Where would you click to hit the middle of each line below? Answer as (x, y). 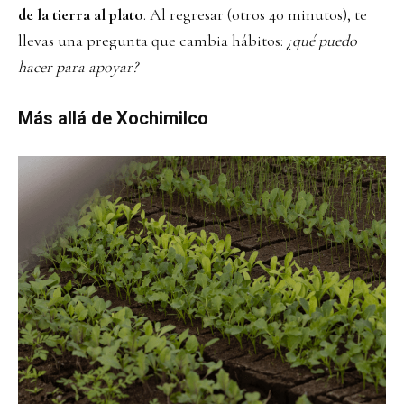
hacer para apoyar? (78, 66)
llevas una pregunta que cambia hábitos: (152, 40)
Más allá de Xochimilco (113, 118)
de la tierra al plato (81, 14)
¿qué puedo (322, 40)
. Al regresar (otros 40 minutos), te (255, 14)
